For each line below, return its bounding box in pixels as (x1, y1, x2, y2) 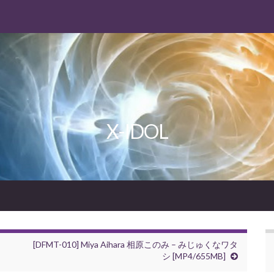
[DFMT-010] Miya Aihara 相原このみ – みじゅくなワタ (33, 239, 238, 250)
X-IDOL (106, 119, 168, 144)
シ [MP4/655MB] (162, 251, 226, 262)
